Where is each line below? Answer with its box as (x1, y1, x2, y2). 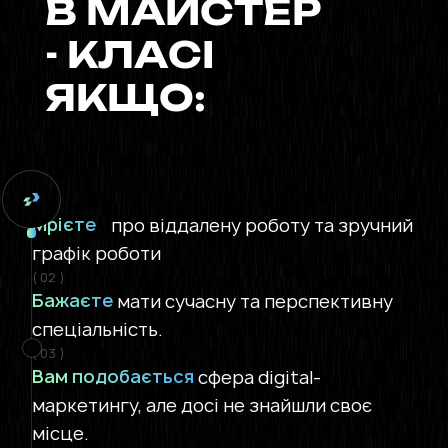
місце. (32, 420, 90, 446)
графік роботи (32, 240, 162, 266)
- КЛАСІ (44, 38, 214, 75)
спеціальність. (32, 316, 164, 342)
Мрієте (32, 212, 97, 238)
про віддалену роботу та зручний (96, 212, 414, 238)
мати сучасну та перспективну (117, 288, 394, 314)
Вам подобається (32, 364, 195, 390)
